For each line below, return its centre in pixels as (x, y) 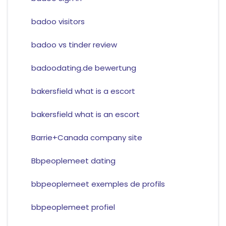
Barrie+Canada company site (87, 138)
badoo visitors (58, 22)
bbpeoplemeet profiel (73, 207)
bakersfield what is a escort (83, 91)
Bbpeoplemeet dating (73, 161)
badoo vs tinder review (74, 45)
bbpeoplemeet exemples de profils (98, 184)
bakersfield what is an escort (85, 115)
